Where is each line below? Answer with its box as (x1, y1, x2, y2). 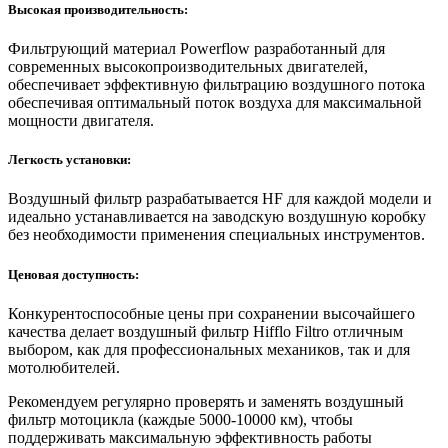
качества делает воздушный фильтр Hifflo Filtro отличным (8, 322, 403, 340)
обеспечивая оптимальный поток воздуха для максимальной (8, 94, 422, 112)
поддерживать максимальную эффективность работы (8, 428, 372, 446)
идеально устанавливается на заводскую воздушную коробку (8, 208, 426, 226)
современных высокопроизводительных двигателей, (8, 58, 368, 76)
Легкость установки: (8, 152, 131, 168)
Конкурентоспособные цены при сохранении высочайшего (8, 304, 415, 322)
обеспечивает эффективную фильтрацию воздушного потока (8, 76, 425, 94)
